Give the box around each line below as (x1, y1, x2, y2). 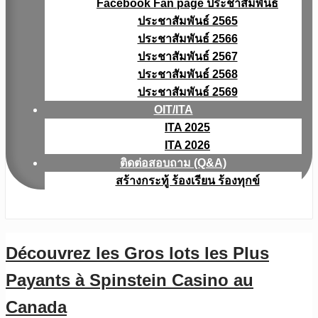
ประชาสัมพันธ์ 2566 (137, 33, 238, 45)
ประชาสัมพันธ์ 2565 (137, 15, 238, 27)
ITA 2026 (165, 139, 210, 151)
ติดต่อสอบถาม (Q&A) (120, 157, 226, 169)
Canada (6, 297, 67, 317)
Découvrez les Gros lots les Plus (6, 243, 269, 263)
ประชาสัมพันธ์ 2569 (137, 86, 238, 98)
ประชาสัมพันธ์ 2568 (137, 68, 238, 80)
